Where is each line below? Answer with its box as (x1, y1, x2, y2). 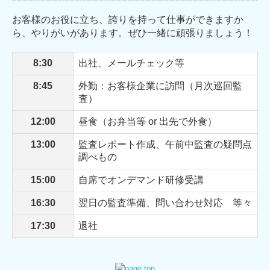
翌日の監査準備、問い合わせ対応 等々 (78, 198, 252, 209)
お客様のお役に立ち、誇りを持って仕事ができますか (12, 13, 243, 27)
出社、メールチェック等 (78, 58, 184, 69)
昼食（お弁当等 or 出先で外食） (78, 116, 217, 127)
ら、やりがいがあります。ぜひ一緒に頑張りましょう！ (12, 26, 253, 40)
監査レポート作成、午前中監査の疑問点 (78, 139, 252, 150)
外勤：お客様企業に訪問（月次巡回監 (78, 81, 242, 92)
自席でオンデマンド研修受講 (78, 175, 204, 186)
